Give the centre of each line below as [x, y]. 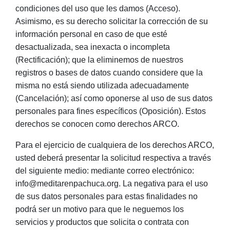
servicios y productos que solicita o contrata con [102, 222]
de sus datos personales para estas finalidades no [107, 196]
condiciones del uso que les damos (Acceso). [98, 8]
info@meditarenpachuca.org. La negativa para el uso [112, 184]
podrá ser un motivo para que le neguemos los [100, 209]
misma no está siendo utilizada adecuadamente [102, 85]
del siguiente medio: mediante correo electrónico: [105, 171]
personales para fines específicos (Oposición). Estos [111, 111]
